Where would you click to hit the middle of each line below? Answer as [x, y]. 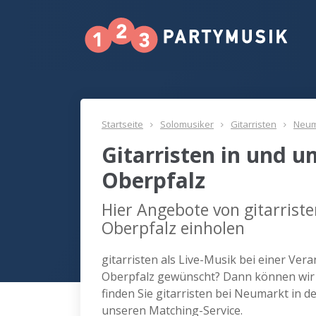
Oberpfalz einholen [173, 228]
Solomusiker [187, 124]
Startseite [122, 124]
